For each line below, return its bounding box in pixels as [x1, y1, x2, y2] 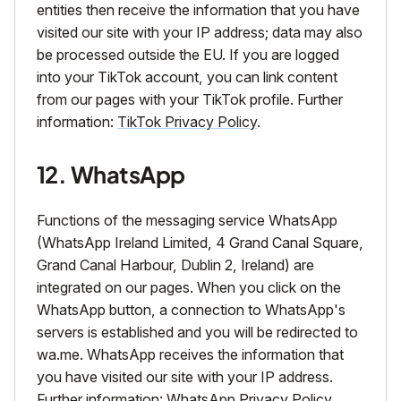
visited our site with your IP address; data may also [37, 23, 363, 42]
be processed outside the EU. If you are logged [37, 46, 339, 64]
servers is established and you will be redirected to [37, 323, 358, 342]
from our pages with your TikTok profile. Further [37, 90, 343, 109]
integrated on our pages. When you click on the [37, 278, 341, 297]
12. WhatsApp [37, 160, 185, 190]
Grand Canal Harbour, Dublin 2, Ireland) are [37, 256, 314, 275]
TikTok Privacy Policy [117, 113, 257, 132]
